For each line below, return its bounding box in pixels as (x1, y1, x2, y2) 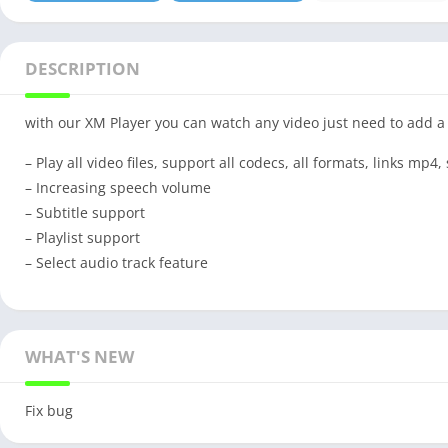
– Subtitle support (25, 202, 145, 222)
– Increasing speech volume (25, 177, 211, 197)
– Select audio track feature (25, 252, 208, 272)
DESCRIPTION (25, 56, 140, 80)
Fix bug (25, 400, 73, 420)
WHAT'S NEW (25, 344, 134, 368)
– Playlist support (25, 227, 140, 247)
